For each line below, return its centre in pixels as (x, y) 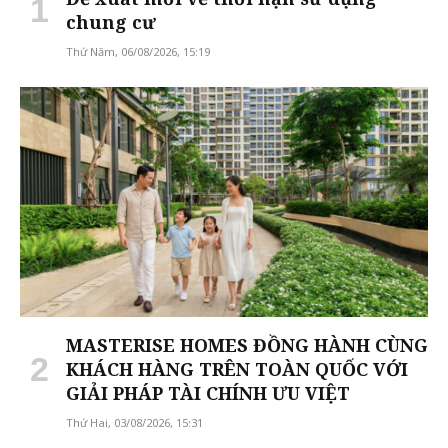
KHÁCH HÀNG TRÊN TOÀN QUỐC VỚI (237, 368)
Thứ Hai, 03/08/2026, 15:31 (134, 422)
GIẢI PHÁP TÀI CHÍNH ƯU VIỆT (208, 392)
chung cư (111, 22)
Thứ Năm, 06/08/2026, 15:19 (138, 52)
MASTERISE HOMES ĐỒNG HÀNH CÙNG (247, 344)
